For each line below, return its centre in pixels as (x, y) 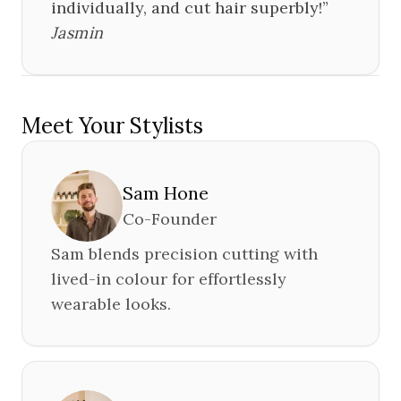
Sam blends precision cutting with (184, 254)
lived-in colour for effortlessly (169, 279)
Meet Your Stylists (112, 126)
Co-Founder (170, 219)
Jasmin (77, 33)
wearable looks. (111, 304)
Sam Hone (166, 193)
